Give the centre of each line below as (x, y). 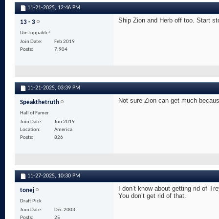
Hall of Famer (34, 113)
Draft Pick (31, 201)
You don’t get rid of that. (152, 196)
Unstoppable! (35, 33)
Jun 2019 (65, 122)
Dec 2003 (65, 210)
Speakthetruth (40, 103)
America (63, 130)
